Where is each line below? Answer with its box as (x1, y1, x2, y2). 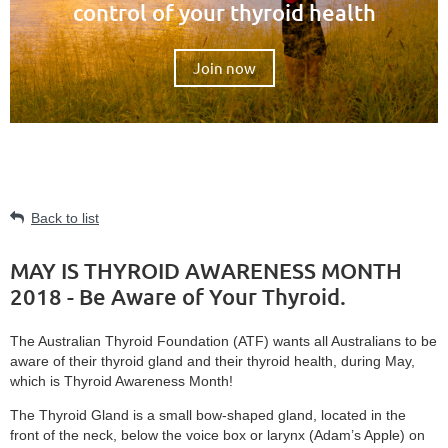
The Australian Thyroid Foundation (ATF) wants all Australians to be (10, 333, 437, 350)
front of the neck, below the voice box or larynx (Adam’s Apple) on (10, 427, 425, 444)
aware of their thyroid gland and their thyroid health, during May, (10, 353, 415, 370)
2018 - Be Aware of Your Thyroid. (10, 283, 346, 311)
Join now (192, 58, 256, 78)
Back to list (31, 210, 99, 227)
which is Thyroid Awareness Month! (10, 373, 233, 390)
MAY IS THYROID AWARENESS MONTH (10, 257, 402, 285)
